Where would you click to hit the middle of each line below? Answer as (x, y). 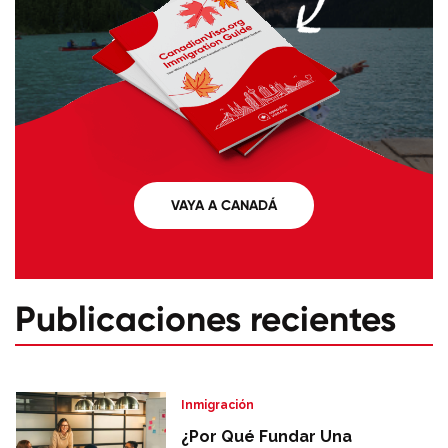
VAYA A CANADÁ (224, 204)
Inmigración (217, 404)
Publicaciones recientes (205, 318)
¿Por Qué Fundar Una (266, 436)
